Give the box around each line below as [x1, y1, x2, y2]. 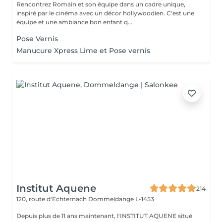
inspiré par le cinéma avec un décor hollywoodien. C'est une [16, 9, 166, 17]
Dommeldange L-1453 [88, 195, 154, 203]
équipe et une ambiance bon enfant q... [16, 18, 132, 26]
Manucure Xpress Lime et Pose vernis [16, 46, 150, 55]
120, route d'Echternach [16, 195, 88, 203]
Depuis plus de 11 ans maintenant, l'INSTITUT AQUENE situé [16, 212, 192, 220]
